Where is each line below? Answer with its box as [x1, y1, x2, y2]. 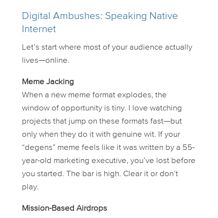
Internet [21, 24, 56, 35]
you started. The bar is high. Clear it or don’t [21, 169, 178, 178]
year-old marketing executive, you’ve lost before [21, 156, 196, 165]
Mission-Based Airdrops [21, 204, 107, 213]
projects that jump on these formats [21, 117, 150, 126]
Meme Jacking [21, 77, 74, 86]
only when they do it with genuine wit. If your [21, 130, 180, 139]
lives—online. [21, 56, 70, 65]
